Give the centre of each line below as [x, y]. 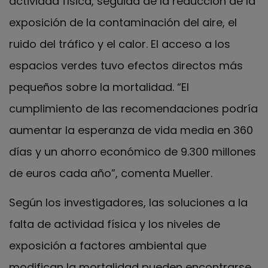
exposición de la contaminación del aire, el [123, 23]
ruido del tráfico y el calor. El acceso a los [120, 44]
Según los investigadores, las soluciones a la [128, 202]
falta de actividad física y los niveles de [115, 224]
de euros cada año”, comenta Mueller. [111, 173]
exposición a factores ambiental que [108, 245]
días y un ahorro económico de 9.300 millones [133, 152]
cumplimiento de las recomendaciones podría [133, 109]
